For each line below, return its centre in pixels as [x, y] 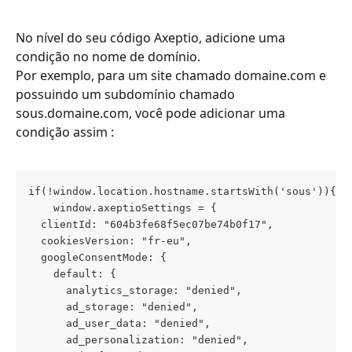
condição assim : [66, 132]
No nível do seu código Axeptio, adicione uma [152, 37]
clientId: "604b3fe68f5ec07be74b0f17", [151, 224]
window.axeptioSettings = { [123, 207]
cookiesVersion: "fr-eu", [110, 240]
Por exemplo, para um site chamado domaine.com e [172, 75]
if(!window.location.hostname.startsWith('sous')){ [182, 191]
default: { [72, 273]
